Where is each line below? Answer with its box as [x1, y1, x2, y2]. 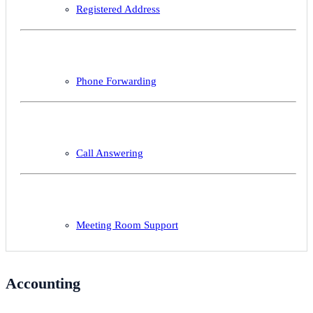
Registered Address [76, 3, 160, 15]
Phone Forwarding [76, 75, 156, 87]
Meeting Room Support [76, 219, 178, 231]
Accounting [6, 274, 80, 292]
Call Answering [76, 147, 143, 159]
